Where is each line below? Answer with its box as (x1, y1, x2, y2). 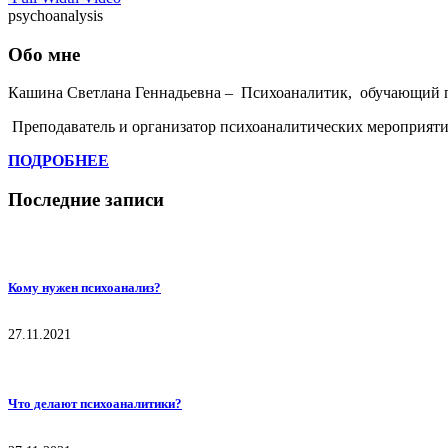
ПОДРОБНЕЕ (8, 152, 109, 170)
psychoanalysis (8, 7, 103, 24)
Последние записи (8, 189, 164, 211)
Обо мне (8, 43, 80, 65)
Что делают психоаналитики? (8, 396, 182, 412)
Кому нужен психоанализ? (8, 280, 161, 296)
